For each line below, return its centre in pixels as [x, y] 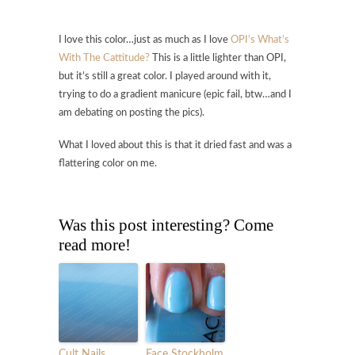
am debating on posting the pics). [132, 113]
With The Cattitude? [104, 58]
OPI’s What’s [260, 40]
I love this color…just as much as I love [145, 40]
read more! [95, 244]
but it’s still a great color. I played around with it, [165, 76]
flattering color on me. [108, 163]
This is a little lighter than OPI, [218, 58]
